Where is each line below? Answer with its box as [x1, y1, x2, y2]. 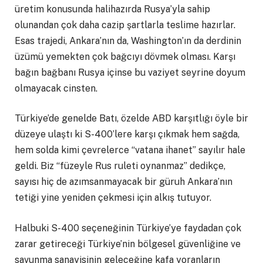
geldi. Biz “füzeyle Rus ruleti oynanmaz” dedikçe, [15, 160, 225, 172]
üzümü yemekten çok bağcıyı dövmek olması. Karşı [15, 50, 235, 62]
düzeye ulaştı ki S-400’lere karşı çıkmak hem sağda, [15, 129, 240, 140]
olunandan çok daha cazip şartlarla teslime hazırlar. [15, 19, 235, 31]
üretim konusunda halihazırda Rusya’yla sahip [15, 3, 210, 15]
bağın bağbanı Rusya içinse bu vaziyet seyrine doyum [15, 66, 245, 78]
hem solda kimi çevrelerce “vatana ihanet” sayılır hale [15, 144, 245, 156]
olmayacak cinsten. [15, 82, 97, 94]
